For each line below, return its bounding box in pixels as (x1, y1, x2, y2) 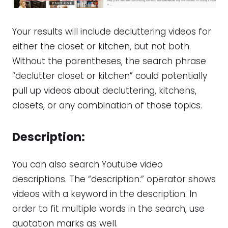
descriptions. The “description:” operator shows (12, 173, 216, 186)
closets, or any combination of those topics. (12, 99, 202, 112)
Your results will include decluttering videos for (12, 25, 211, 38)
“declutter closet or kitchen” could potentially (12, 70, 207, 82)
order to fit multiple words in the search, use (12, 203, 205, 215)
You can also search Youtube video (12, 158, 163, 171)
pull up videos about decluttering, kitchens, (12, 84, 196, 97)
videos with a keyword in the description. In (12, 188, 197, 201)
